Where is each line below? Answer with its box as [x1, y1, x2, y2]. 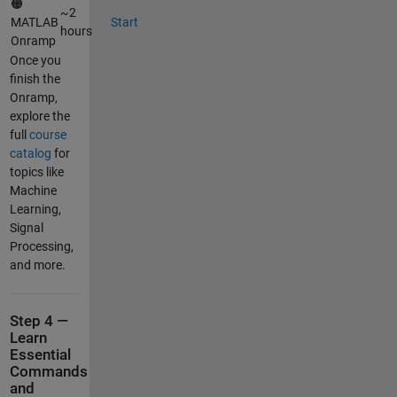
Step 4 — [9, 313, 68, 331]
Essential [9, 346, 71, 364]
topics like [9, 165, 64, 180]
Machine [9, 183, 57, 198]
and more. [9, 258, 66, 273]
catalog [9, 146, 51, 161]
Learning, [9, 202, 61, 217]
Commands [9, 363, 88, 381]
